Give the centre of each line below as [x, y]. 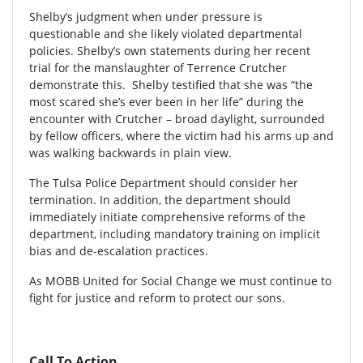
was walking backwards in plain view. [134, 153]
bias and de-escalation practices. [119, 251]
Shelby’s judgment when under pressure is [146, 17]
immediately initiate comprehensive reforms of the [167, 217]
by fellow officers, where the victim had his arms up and [181, 136]
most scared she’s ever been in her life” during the [167, 102]
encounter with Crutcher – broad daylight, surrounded [177, 119]
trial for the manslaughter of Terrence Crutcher [158, 68]
